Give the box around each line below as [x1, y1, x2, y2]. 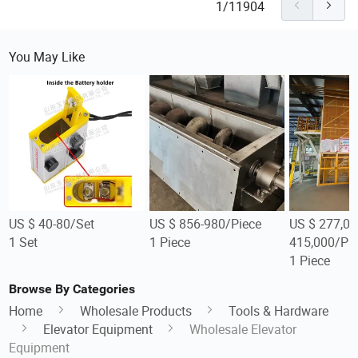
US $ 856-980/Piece [149, 215, 261, 233]
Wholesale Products [79, 302, 192, 320]
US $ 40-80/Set [9, 215, 95, 233]
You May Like [9, 47, 86, 66]
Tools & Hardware [229, 302, 329, 320]
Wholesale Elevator [189, 320, 297, 339]
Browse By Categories [9, 280, 136, 296]
